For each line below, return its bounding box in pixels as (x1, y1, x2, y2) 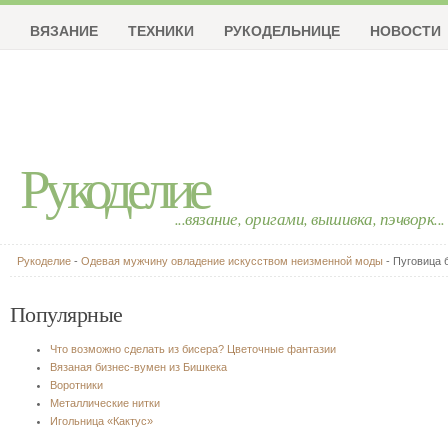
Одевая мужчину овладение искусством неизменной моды (81, 255, 383, 267)
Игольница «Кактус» (50, 415, 153, 427)
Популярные (10, 299, 123, 328)
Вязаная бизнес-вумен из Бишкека (50, 361, 227, 373)
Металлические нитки (50, 397, 160, 409)
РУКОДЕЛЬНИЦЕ (224, 20, 340, 40)
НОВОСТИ (370, 20, 441, 40)
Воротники (50, 379, 103, 391)
